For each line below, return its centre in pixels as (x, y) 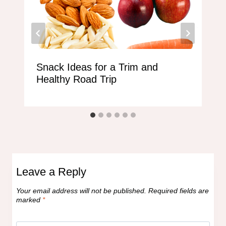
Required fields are (179, 191)
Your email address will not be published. (81, 191)
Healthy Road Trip (76, 79)
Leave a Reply (51, 172)
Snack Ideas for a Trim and (97, 67)
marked (29, 200)
